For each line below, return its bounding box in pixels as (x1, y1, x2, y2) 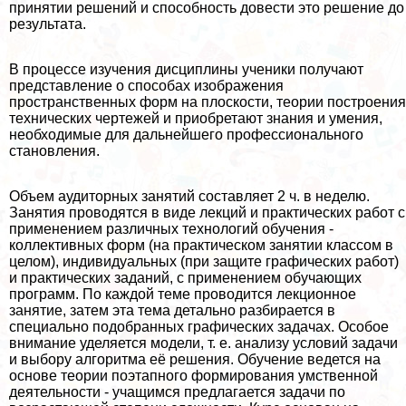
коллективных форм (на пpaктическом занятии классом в (9, 237, 393, 254)
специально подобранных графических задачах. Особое (9, 319, 389, 335)
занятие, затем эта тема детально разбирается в (9, 303, 335, 319)
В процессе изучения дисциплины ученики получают (9, 62, 363, 78)
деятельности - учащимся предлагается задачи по (9, 384, 345, 401)
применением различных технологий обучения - (9, 221, 333, 237)
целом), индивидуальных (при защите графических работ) (9, 254, 399, 270)
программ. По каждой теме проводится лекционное (9, 286, 356, 303)
